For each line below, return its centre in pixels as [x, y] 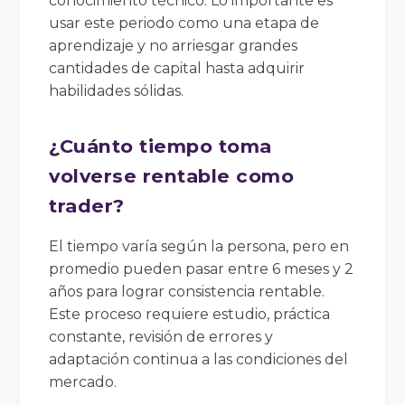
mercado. [83, 381]
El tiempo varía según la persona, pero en [199, 246]
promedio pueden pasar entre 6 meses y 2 [202, 268]
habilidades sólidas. [117, 90]
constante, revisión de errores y [161, 336]
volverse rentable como [172, 175]
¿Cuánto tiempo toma [160, 146]
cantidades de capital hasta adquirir [177, 68]
